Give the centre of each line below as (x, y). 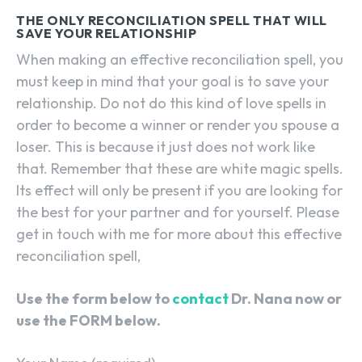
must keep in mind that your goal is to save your (173, 82)
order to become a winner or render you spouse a (178, 125)
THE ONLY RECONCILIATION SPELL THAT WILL (172, 21)
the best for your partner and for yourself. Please (178, 213)
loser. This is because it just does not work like (166, 147)
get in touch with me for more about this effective (179, 234)
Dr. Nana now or (285, 299)
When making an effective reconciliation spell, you (180, 60)
